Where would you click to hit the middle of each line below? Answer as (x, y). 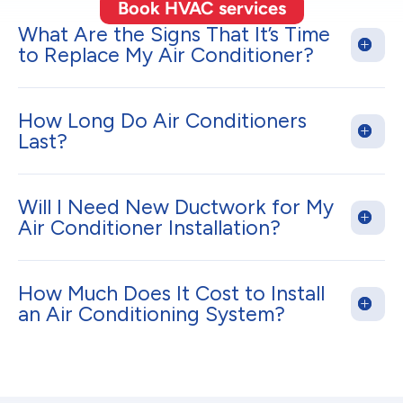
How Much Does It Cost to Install (171, 294)
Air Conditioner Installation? (149, 228)
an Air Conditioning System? (152, 314)
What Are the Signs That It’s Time (174, 35)
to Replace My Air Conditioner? (166, 55)
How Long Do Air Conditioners (162, 121)
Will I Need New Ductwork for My (176, 207)
